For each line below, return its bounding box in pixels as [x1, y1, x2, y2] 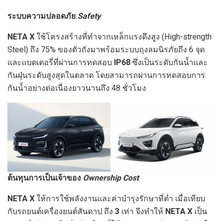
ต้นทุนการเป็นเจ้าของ [7, 173, 83, 183]
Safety [77, 11, 101, 21]
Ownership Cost [83, 173, 139, 183]
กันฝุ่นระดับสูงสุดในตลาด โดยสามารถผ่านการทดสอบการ [7, 71, 205, 80]
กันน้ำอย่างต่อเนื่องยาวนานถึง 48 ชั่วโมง [7, 83, 150, 93]
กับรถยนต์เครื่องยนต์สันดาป [7, 206, 102, 216]
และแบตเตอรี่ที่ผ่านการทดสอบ [7, 58, 114, 68]
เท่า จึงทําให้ [121, 206, 165, 216]
